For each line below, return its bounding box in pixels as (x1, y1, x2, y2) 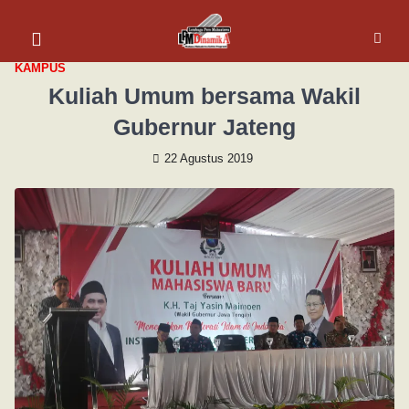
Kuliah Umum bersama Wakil (48, 82, 361, 109)
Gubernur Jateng (113, 113, 296, 140)
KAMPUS (15, 61, 66, 75)
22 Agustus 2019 (163, 152, 253, 165)
